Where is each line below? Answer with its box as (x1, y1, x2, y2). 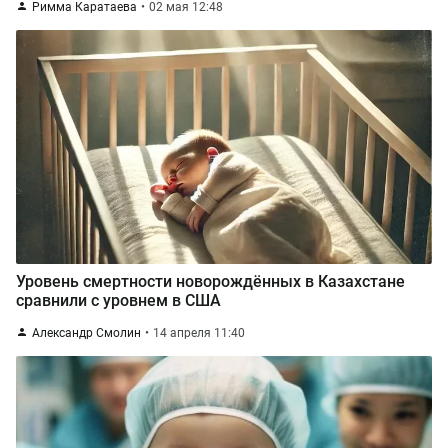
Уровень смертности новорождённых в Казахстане (16, 272, 405, 291)
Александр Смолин (32, 326, 141, 340)
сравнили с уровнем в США (16, 291, 221, 310)
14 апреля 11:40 (153, 326, 245, 340)
